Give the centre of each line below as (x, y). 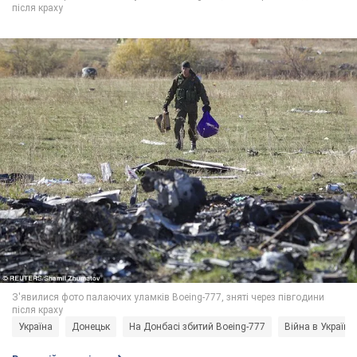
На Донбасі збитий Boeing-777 (197, 327)
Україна (35, 327)
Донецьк (91, 327)
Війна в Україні (318, 327)
